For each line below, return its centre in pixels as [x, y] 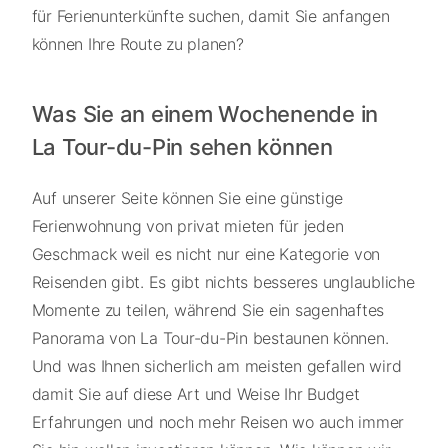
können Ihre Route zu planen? [137, 44]
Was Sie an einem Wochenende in [204, 113]
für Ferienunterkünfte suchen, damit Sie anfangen [210, 16]
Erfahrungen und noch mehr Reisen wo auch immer [217, 421]
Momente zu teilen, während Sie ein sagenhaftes [207, 309]
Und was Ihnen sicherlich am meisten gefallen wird [216, 365]
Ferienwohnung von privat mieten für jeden [187, 225]
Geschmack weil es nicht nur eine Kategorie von [205, 253]
